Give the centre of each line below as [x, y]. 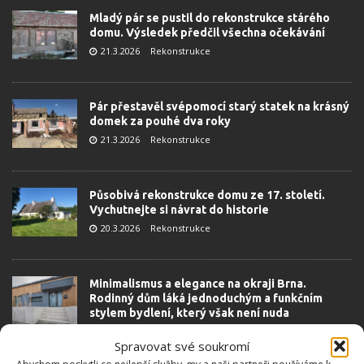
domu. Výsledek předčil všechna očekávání [207, 32]
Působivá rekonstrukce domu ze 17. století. [207, 195]
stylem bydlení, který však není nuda [189, 313]
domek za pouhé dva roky [160, 121]
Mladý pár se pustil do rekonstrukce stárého [210, 18]
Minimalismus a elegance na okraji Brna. [198, 284]
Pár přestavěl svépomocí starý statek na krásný [219, 106]
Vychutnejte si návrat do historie [179, 210]
